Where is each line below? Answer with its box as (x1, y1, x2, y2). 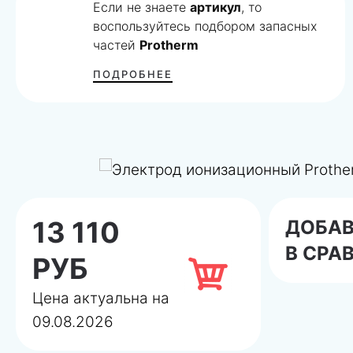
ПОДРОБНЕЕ (93, 67, 173, 80)
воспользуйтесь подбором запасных (93, 17, 318, 34)
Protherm (139, 36, 199, 53)
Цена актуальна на (32, 288, 169, 307)
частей (93, 36, 140, 53)
